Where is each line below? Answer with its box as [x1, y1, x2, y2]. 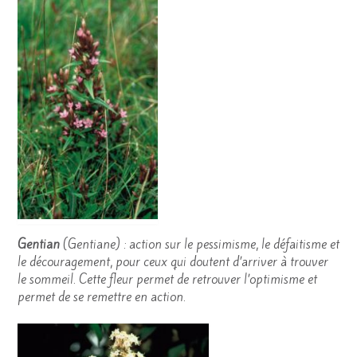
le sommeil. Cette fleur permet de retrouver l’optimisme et [18, 270, 317, 288]
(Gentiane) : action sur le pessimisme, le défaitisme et [60, 235, 339, 253]
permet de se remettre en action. [18, 288, 186, 305]
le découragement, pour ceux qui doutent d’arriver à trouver [18, 253, 328, 270]
